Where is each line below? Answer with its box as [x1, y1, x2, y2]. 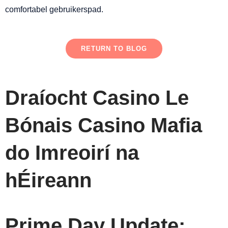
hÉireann [5, 169, 92, 192]
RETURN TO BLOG [81, 45, 147, 53]
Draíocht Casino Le [5, 87, 189, 109]
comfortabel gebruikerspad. [5, 5, 103, 14]
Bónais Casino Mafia [5, 114, 202, 137]
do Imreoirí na [5, 141, 139, 164]
